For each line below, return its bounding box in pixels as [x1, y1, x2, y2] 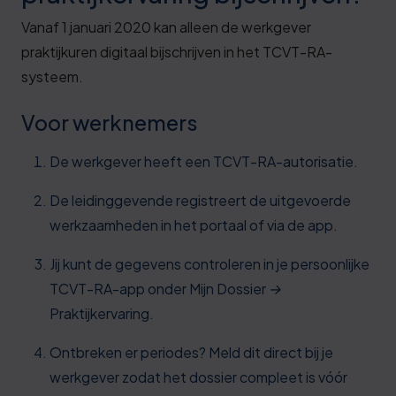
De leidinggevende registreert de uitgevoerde [49, 191, 351, 209]
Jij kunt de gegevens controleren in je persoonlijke [49, 255, 369, 273]
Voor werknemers [21, 110, 197, 135]
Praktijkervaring [49, 304, 149, 323]
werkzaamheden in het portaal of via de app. [49, 216, 338, 234]
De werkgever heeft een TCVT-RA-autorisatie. [49, 152, 358, 171]
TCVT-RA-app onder [49, 279, 189, 298]
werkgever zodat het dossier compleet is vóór [49, 368, 347, 386]
